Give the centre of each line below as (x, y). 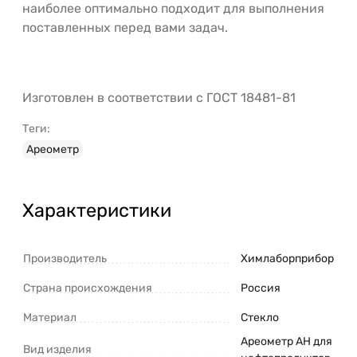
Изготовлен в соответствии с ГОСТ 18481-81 (159, 97)
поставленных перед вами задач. (125, 27)
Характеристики (97, 210)
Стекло (260, 317)
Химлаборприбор (287, 258)
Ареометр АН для (286, 341)
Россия (261, 288)
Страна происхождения (88, 288)
